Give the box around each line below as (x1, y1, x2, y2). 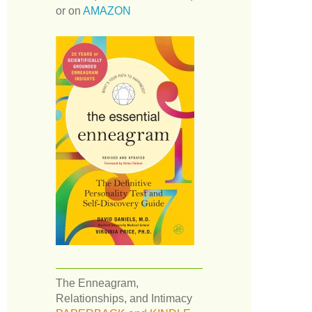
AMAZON (83, 4, 131, 17)
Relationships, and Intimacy (56, 292, 192, 304)
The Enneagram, (56, 276, 139, 289)
